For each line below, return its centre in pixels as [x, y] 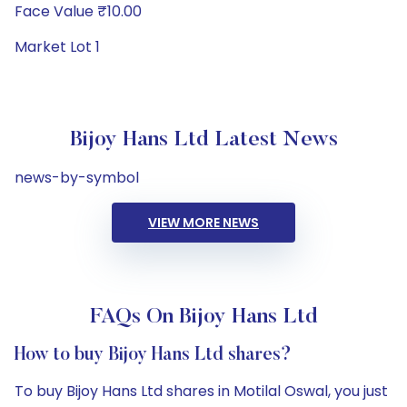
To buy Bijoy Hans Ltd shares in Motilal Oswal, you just [201, 391]
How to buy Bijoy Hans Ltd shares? [153, 355]
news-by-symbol [77, 178]
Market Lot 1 [57, 47]
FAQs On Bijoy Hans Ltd [203, 317]
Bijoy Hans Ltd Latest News [203, 140]
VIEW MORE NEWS [203, 223]
